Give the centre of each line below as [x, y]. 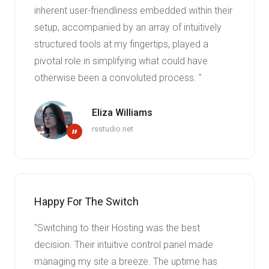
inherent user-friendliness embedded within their [133, 11]
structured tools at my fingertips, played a [121, 44]
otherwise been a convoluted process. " [118, 78]
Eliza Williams [122, 113]
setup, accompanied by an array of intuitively [128, 28]
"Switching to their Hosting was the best [117, 228]
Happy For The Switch [86, 202]
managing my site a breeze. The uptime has [126, 262]
